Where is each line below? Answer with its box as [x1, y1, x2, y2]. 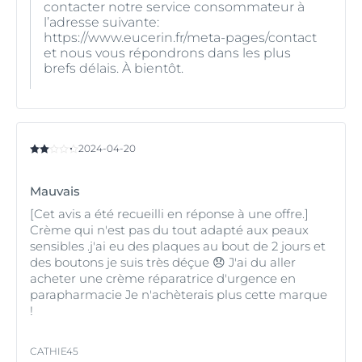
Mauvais [30, 183, 80, 199]
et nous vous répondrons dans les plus [44, 44, 291, 61]
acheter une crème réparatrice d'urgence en [30, 270, 296, 286]
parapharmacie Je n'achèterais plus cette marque [30, 286, 327, 302]
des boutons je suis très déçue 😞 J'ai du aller [30, 254, 296, 270]
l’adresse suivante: [44, 14, 159, 30]
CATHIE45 [30, 344, 78, 357]
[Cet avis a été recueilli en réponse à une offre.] [30, 205, 309, 221]
